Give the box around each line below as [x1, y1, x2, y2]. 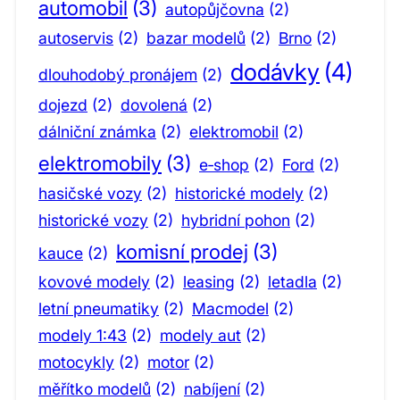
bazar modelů [146, 29, 246, 48]
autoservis [38, 29, 113, 48]
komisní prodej [116, 239, 248, 264]
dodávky [230, 58, 320, 87]
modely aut [160, 326, 241, 346]
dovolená [121, 96, 187, 115]
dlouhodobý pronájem [38, 65, 197, 85]
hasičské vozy [38, 184, 142, 204]
